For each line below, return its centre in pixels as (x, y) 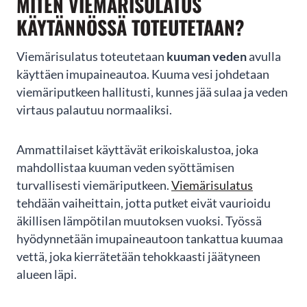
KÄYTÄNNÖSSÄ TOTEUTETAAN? (131, 27)
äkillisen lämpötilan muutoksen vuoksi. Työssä (139, 221)
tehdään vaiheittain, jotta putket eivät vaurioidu (144, 204)
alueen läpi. (47, 275)
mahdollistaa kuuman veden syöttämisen (125, 168)
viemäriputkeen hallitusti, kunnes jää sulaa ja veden (152, 93)
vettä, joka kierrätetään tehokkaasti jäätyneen (138, 257)
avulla (264, 57)
